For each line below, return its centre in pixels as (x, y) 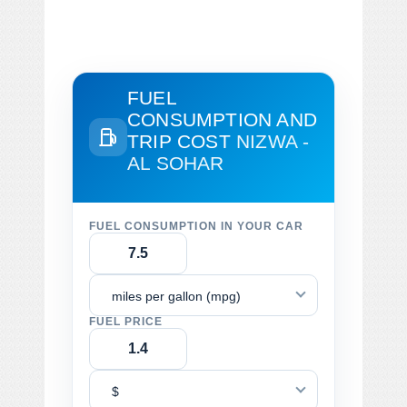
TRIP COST (182, 141)
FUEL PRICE (126, 321)
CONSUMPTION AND (222, 119)
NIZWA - (273, 141)
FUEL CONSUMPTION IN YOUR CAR (197, 226)
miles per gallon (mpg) (176, 296)
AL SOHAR (176, 163)
